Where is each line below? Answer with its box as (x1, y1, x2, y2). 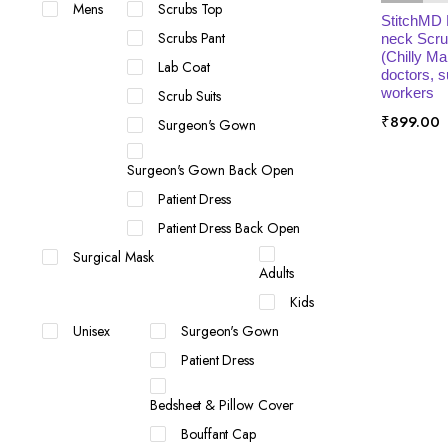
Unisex (73, 321, 110, 341)
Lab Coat (157, 57, 210, 77)
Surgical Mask (73, 247, 154, 267)
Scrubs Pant (157, 28, 226, 48)
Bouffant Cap (180, 424, 257, 444)
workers (381, 84, 434, 101)
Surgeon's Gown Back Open (126, 160, 295, 180)
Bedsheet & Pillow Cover (149, 395, 295, 415)
